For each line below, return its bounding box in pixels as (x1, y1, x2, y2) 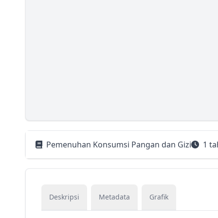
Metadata (99, 192, 130, 202)
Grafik (149, 192, 168, 202)
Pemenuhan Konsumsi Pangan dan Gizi (46, 139, 191, 150)
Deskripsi (49, 192, 79, 202)
